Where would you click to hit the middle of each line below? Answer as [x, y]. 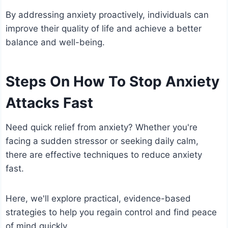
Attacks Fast [50, 103]
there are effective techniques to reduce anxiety [104, 155]
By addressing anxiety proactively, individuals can [107, 15]
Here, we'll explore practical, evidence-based [98, 199]
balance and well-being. [55, 42]
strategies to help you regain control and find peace [111, 212]
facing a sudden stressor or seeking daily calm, [102, 141]
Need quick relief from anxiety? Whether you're [102, 127]
